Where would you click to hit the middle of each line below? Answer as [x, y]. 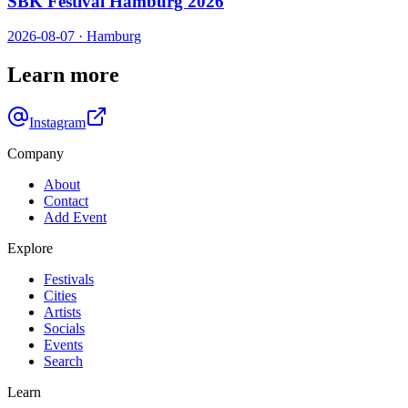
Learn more [63, 75]
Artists [62, 312]
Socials [64, 329]
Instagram [57, 123]
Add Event [75, 218]
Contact [66, 201]
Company [36, 154]
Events [63, 345]
